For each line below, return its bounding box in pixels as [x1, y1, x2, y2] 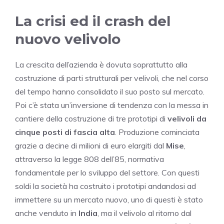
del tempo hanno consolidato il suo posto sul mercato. [15, 86, 204, 97]
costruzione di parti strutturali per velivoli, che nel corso [15, 73, 208, 83]
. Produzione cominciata [115, 127, 199, 137]
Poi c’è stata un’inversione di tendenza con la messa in [15, 100, 208, 110]
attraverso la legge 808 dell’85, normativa [15, 154, 164, 164]
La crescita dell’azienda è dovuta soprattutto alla [15, 59, 187, 70]
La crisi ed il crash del [15, 12, 170, 30]
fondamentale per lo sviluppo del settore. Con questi [15, 167, 199, 178]
